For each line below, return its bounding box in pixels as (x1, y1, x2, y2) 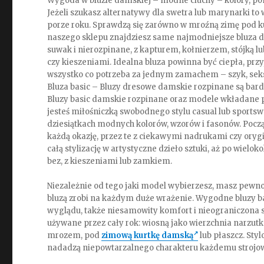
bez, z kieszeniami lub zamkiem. (47, 156, 173, 166)
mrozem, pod (47, 230, 102, 240)
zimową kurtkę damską (101, 230, 194, 240)
